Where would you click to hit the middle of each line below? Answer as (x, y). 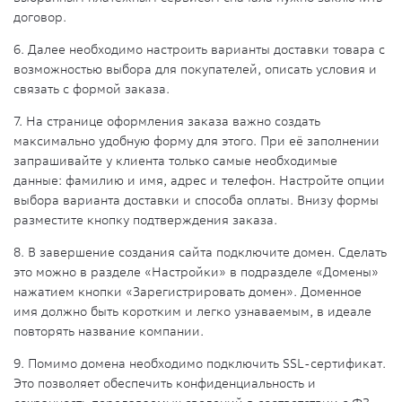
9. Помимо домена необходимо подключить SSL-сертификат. (200, 364)
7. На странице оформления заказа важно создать (167, 122)
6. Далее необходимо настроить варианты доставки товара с (199, 50)
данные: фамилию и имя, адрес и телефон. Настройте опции (199, 181)
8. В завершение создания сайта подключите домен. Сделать (200, 253)
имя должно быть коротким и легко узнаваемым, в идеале (192, 312)
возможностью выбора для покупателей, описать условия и (195, 70)
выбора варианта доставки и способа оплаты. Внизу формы (196, 201)
